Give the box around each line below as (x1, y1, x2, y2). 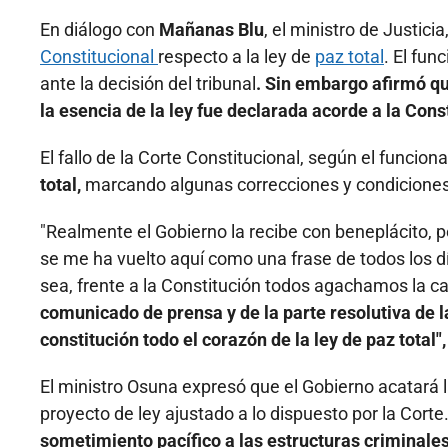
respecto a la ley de (158, 46, 315, 68)
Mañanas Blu (159, 19, 264, 41)
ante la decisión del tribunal (40, 73, 256, 95)
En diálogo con (40, 19, 159, 41)
